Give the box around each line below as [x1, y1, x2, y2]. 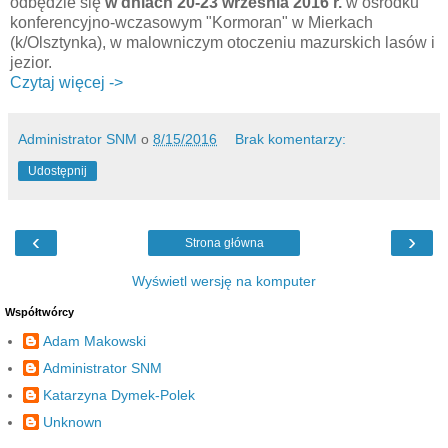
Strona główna [184, 236, 264, 251]
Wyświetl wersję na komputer [132, 273, 316, 290]
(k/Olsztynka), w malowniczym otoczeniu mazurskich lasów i [10, 34, 435, 52]
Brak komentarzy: [235, 131, 347, 148]
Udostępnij [28, 164, 87, 179]
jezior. [10, 54, 52, 72]
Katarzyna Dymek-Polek [43, 387, 195, 404]
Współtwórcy [5, 306, 74, 319]
